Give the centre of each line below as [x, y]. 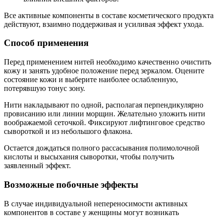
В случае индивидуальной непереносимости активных [96, 203]
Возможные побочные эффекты [71, 184]
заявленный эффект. [37, 166]
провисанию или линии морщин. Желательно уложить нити [105, 114]
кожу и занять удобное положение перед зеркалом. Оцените [104, 71]
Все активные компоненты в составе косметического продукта [109, 15]
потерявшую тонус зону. [44, 88]
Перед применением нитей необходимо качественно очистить [108, 62]
